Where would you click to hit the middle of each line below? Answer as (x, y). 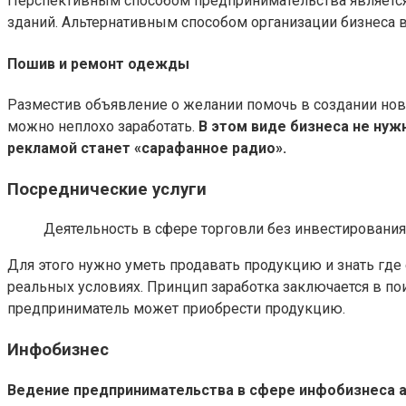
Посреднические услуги (107, 189)
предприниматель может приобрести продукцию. (176, 309)
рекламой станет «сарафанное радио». (147, 148)
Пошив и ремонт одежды (98, 63)
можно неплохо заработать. (103, 126)
